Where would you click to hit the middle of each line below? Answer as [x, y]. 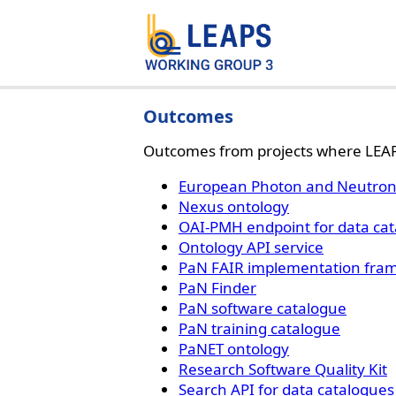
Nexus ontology [234, 207]
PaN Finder [217, 288]
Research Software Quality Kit [283, 369]
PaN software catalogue [263, 308]
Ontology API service [251, 247]
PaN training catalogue [259, 329]
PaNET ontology [234, 349]
